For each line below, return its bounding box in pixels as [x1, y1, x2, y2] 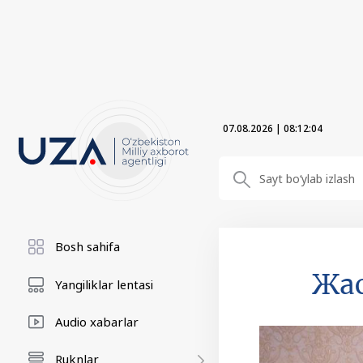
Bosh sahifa [55, 238, 120, 254]
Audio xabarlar [55, 314, 139, 330]
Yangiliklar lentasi [55, 276, 153, 293]
